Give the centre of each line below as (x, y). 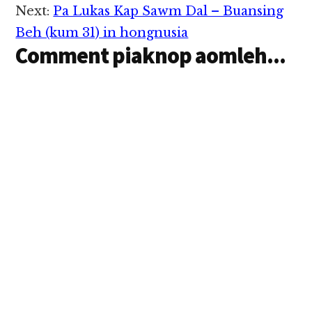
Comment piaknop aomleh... (151, 56)
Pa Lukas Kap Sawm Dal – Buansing (169, 11)
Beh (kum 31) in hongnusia (102, 33)
